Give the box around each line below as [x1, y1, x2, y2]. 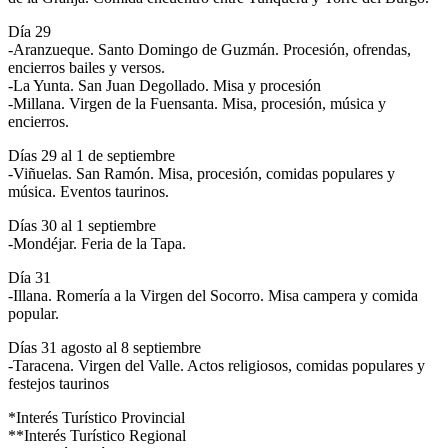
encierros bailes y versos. [8, 58, 165, 76]
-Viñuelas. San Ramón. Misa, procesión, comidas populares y [8, 164, 395, 182]
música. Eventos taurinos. [8, 182, 169, 200]
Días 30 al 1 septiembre [8, 216, 156, 234]
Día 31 [8, 268, 51, 286]
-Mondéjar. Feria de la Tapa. [8, 234, 186, 252]
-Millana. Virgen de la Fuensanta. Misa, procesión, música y [8, 94, 386, 112]
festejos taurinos [8, 374, 109, 392]
